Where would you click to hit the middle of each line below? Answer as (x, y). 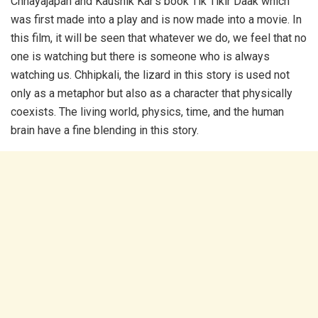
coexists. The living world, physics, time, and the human (147, 111)
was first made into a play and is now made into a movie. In (156, 19)
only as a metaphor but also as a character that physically (152, 93)
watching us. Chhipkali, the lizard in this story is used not (150, 75)
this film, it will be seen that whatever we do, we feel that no (159, 38)
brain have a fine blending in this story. (105, 130)
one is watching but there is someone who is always (140, 56)
